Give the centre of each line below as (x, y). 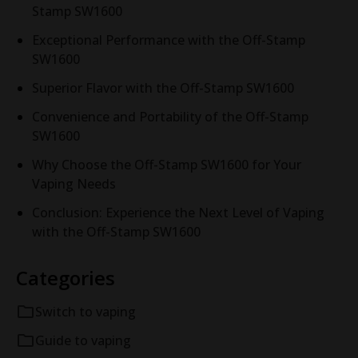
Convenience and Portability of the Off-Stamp (170, 116)
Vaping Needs (74, 183)
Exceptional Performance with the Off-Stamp (169, 40)
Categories (66, 277)
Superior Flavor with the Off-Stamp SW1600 (163, 88)
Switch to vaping (86, 311)
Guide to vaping (83, 340)
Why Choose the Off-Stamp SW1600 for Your (167, 164)
